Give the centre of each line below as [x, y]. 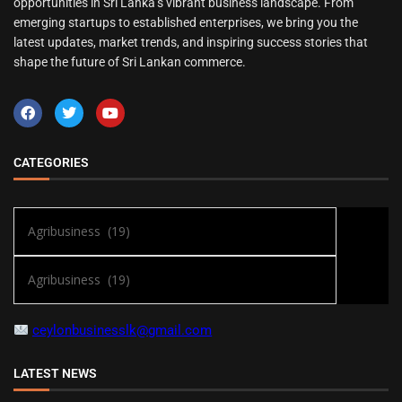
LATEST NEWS [55, 373]
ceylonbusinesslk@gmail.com [122, 330]
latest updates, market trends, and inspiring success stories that [191, 42]
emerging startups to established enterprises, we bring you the [186, 22]
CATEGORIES [51, 162]
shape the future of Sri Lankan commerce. [130, 62]
